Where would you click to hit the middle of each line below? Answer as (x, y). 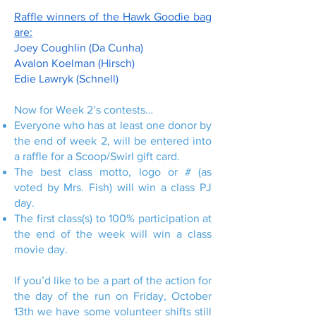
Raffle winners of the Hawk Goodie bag (113, 17)
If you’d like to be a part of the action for (113, 280)
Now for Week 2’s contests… (84, 110)
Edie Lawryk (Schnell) (66, 79)
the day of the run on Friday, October (113, 296)
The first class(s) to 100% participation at (113, 218)
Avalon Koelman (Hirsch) (74, 63)
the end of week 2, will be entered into (113, 141)
